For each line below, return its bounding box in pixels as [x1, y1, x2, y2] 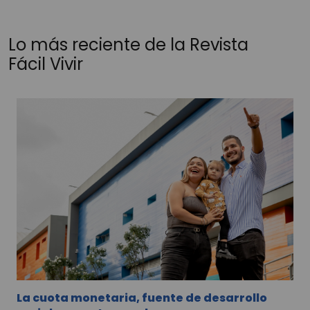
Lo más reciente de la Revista [8, 33, 248, 56]
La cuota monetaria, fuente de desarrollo [17, 289, 267, 306]
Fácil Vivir [8, 52, 83, 75]
